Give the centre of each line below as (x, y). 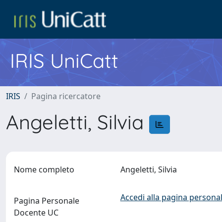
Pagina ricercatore (66, 96)
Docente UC (36, 213)
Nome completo (44, 169)
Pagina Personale (47, 201)
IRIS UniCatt (64, 60)
